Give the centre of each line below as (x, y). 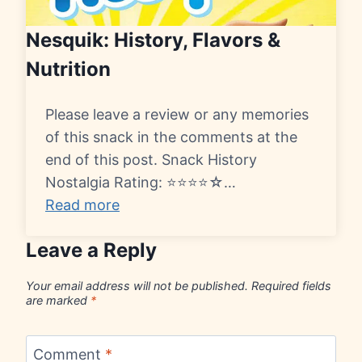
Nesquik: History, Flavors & (153, 40)
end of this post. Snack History (151, 160)
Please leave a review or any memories (177, 115)
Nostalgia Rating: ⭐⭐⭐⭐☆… (141, 183)
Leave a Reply (91, 250)
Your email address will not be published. (137, 286)
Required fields (291, 286)
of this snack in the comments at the (171, 137)
